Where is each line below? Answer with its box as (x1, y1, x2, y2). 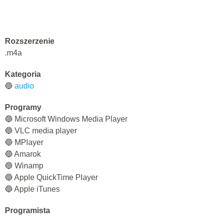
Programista (5, 206, 50, 215)
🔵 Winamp (5, 162, 43, 170)
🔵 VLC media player (5, 127, 77, 135)
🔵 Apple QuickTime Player (5, 173, 98, 182)
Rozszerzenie (5, 37, 54, 45)
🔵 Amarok (5, 150, 41, 158)
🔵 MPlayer (5, 138, 43, 146)
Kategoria (5, 70, 41, 78)
